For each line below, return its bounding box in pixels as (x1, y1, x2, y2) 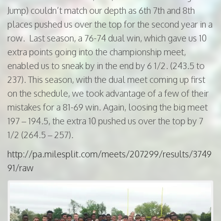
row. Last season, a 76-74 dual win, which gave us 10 (7, 33, 207, 43)
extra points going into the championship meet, (7, 46, 186, 57)
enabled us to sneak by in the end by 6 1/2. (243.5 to (7, 60, 205, 71)
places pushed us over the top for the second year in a (7, 19, 213, 30)
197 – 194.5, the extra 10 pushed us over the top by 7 (7, 115, 203, 126)
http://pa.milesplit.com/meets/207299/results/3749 (7, 148, 212, 159)
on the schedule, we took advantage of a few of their (7, 88, 209, 99)
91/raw (7, 162, 34, 173)
